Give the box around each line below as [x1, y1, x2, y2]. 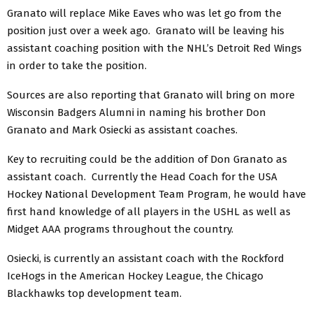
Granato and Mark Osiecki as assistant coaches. [7, 123, 238, 136]
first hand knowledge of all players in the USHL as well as [7, 205, 291, 218]
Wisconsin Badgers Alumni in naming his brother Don [7, 105, 266, 119]
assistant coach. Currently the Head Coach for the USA [7, 170, 277, 183]
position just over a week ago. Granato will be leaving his [7, 24, 284, 37]
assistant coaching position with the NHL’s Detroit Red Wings [7, 41, 302, 54]
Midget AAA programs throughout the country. [7, 222, 233, 235]
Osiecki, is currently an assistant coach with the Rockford [7, 252, 284, 265]
